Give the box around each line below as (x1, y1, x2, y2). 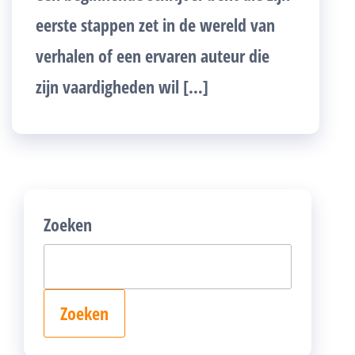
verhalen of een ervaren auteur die (36, 43, 269, 67)
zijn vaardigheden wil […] (36, 74, 208, 98)
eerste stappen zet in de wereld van (36, 12, 275, 36)
